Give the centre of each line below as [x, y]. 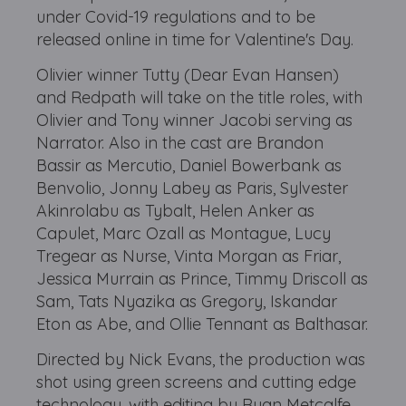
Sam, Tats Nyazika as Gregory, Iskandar [187, 302]
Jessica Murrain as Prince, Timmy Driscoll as [203, 279]
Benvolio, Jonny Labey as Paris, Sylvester [193, 188]
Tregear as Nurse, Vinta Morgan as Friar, [189, 256]
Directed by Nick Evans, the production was [201, 360]
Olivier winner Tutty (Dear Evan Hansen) [188, 75]
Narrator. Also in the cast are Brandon [180, 143]
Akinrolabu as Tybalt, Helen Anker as [176, 211]
